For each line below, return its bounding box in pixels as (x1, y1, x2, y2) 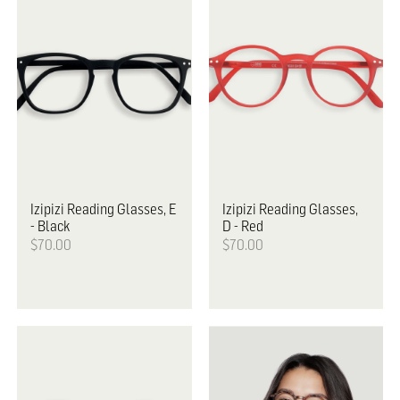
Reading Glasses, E (64, 199, 178, 218)
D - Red (221, 216, 263, 235)
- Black (30, 216, 71, 235)
